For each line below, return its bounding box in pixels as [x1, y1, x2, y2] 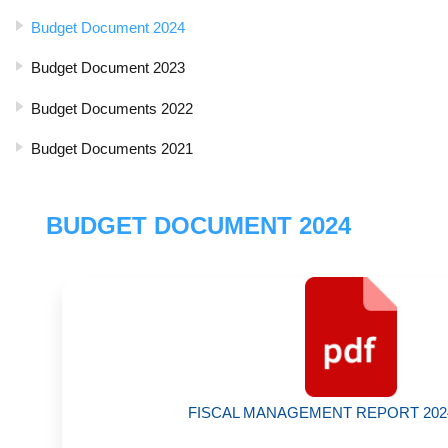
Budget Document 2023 [31, 59, 185, 77]
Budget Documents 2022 [31, 99, 193, 117]
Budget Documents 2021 [31, 140, 193, 158]
